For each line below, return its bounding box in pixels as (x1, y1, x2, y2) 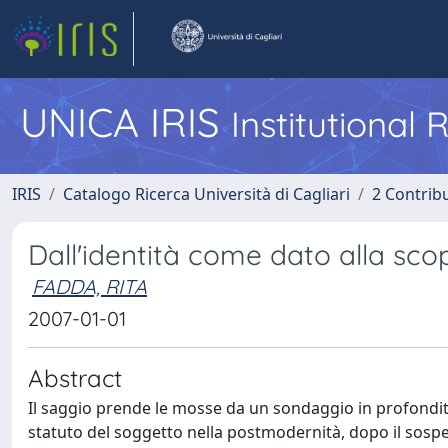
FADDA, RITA (32, 274, 147, 299)
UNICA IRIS (20, 97, 231, 147)
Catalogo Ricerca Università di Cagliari (63, 183, 350, 205)
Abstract (28, 363, 122, 393)
